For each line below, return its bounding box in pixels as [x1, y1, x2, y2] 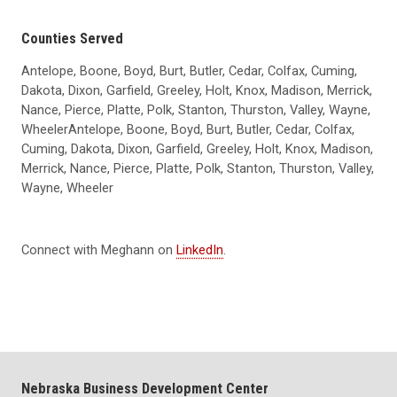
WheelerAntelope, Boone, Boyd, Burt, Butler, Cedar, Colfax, [21, 121, 354, 138]
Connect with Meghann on [21, 242, 176, 259]
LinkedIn [176, 242, 223, 259]
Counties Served [21, 30, 123, 48]
